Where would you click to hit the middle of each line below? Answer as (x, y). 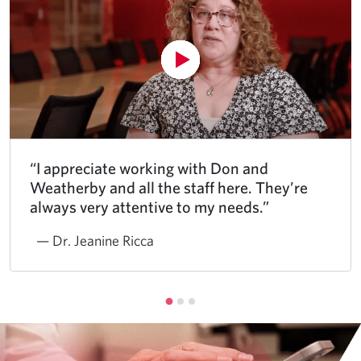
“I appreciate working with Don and (149, 168)
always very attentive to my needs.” (149, 206)
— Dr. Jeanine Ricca (95, 240)
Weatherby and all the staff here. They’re (169, 187)
